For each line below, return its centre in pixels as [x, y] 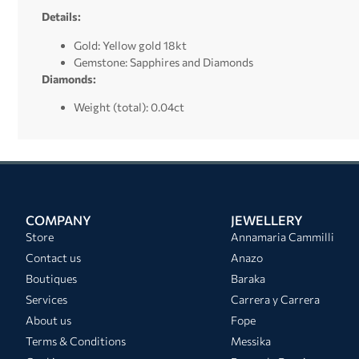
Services [46, 299]
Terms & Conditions [76, 341]
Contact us [53, 257]
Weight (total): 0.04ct [129, 107]
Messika [251, 341]
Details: [61, 17]
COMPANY [58, 220]
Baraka [248, 278]
